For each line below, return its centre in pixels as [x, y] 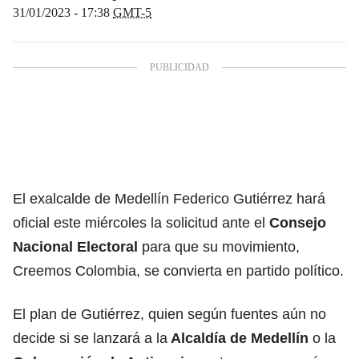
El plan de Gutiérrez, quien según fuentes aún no [169, 314]
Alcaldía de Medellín [238, 338]
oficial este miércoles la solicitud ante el [141, 222]
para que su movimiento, [219, 246]
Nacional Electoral [75, 246]
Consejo [298, 222]
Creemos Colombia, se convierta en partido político [176, 270]
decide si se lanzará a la [90, 338]
